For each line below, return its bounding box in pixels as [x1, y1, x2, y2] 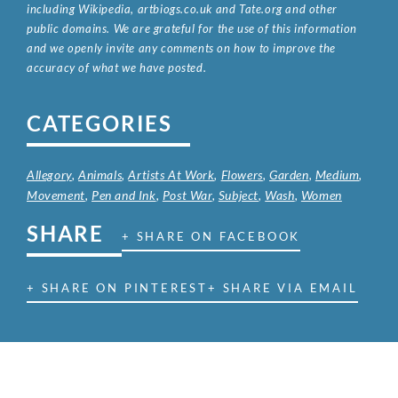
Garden [269, 166, 309, 182]
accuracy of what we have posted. [27, 60, 207, 75]
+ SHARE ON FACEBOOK [122, 228, 301, 243]
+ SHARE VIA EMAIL [208, 280, 358, 295]
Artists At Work [128, 166, 215, 182]
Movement [27, 187, 85, 203]
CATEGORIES [27, 109, 172, 136]
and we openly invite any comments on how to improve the [27, 40, 337, 55]
